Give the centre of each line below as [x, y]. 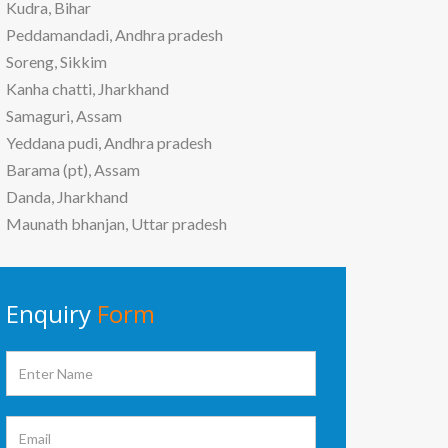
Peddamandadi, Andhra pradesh [114, 34]
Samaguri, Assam [64, 115]
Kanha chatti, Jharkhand [87, 88]
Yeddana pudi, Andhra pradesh [109, 142]
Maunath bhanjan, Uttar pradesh [116, 223]
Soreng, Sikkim [56, 61]
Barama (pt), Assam [73, 169]
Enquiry [51, 313]
